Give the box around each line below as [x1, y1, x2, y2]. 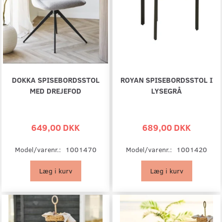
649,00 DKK [31, 121, 80, 134]
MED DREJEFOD [30, 85, 81, 96]
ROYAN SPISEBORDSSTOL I [120, 74, 213, 85]
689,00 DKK [142, 121, 191, 134]
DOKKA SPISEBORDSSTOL [11, 74, 100, 85]
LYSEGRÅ [151, 85, 182, 96]
